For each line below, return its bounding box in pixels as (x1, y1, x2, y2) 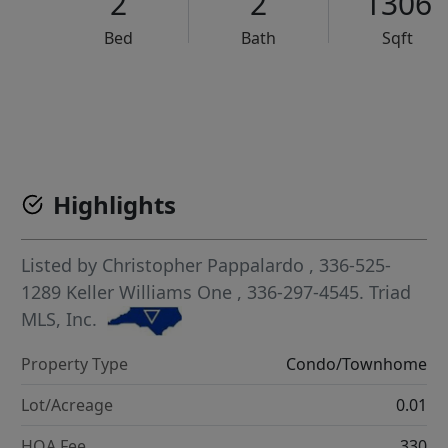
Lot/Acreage (21, 394, 114, 417)
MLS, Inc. (21, 307, 98, 331)
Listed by (21, 253, 103, 277)
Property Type (21, 353, 129, 376)
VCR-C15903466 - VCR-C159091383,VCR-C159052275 (122, 91, 419, 108)
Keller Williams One (66, 280, 238, 304)
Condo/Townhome (285, 353, 427, 376)
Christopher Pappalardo (102, 253, 305, 277)
